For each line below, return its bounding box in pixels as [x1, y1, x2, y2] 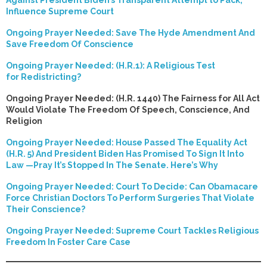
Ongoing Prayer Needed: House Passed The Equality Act [6, 138, 247, 147]
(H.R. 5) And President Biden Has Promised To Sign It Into [6, 149, 244, 159]
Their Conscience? [6, 204, 85, 214]
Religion [6, 116, 42, 126]
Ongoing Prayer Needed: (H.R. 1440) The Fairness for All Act [6, 94, 260, 103]
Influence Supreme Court [6, 7, 114, 16]
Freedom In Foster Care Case [6, 237, 131, 247]
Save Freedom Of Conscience [6, 39, 133, 49]
